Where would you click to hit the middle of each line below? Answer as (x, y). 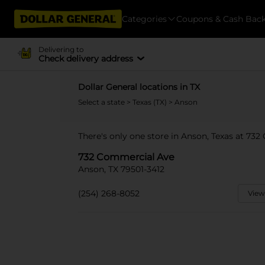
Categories (144, 19)
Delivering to (61, 49)
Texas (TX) (151, 102)
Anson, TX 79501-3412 (121, 169)
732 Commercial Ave (126, 157)
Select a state (102, 102)
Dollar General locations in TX (139, 87)
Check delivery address (85, 58)
